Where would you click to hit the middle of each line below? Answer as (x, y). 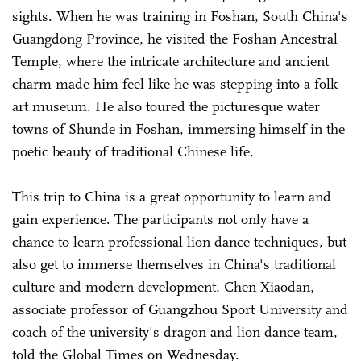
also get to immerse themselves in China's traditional (174, 264)
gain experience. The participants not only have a (160, 219)
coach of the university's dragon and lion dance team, (175, 332)
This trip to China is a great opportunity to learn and (172, 196)
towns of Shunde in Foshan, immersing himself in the (178, 129)
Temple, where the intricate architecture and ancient (170, 61)
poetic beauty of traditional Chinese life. (135, 151)
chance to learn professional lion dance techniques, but (179, 241)
